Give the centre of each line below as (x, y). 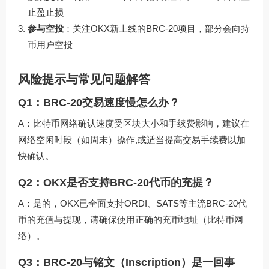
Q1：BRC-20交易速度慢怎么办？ (99, 103)
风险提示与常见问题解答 (84, 80)
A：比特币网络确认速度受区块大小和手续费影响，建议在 (134, 124)
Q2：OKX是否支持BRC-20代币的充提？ (116, 183)
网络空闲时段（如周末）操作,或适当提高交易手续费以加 (132, 140)
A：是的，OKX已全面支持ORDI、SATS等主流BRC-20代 (132, 204)
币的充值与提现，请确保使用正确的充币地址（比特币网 (131, 220)
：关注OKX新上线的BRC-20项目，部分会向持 (157, 28)
